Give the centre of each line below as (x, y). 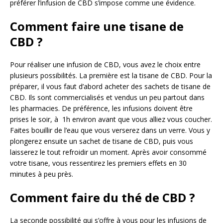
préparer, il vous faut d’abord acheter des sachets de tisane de (110, 86)
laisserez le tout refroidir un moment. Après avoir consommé (108, 152)
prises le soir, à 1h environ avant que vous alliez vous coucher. (111, 119)
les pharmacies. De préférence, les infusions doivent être (101, 108)
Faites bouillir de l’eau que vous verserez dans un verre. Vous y (110, 130)
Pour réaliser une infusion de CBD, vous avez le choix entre (105, 64)
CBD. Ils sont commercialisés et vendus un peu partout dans (107, 97)
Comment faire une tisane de (97, 26)
